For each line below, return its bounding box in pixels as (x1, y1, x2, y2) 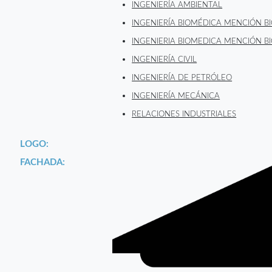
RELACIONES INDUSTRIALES (132, 110, 237, 118)
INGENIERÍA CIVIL (132, 56, 197, 64)
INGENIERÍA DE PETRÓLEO (132, 74, 233, 82)
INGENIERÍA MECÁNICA (132, 92, 220, 100)
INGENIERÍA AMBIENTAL (132, 1, 223, 9)
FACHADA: (20, 158, 66, 168)
